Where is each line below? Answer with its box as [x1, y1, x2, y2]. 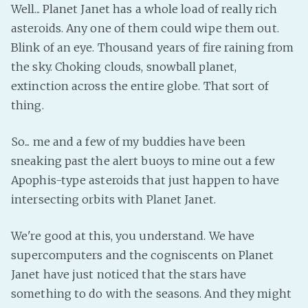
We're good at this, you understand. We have [11, 228, 255, 243]
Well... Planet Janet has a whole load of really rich [11, 1, 278, 16]
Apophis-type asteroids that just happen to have [11, 173, 279, 187]
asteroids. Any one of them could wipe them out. [11, 21, 279, 35]
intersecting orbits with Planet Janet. [11, 192, 216, 206]
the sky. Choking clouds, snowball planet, [11, 59, 237, 74]
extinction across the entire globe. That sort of [11, 78, 269, 93]
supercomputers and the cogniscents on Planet [11, 247, 274, 262]
